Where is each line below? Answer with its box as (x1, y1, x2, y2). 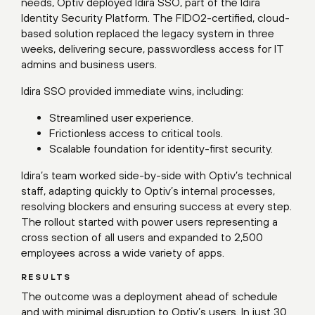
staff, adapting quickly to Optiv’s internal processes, (21, 184, 275, 198)
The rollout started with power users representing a (21, 215, 278, 229)
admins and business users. (21, 58, 157, 71)
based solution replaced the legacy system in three (21, 27, 274, 40)
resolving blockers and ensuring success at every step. (21, 200, 292, 213)
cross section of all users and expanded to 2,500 (21, 231, 263, 244)
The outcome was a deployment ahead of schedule (21, 290, 278, 303)
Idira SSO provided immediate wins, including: (21, 84, 243, 98)
